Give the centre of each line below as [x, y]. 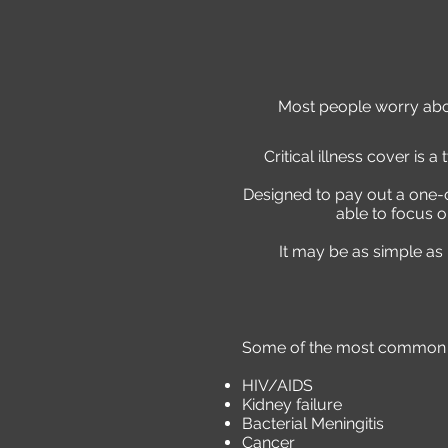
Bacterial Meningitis [313, 423]
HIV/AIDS [277, 385]
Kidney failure [292, 404]
